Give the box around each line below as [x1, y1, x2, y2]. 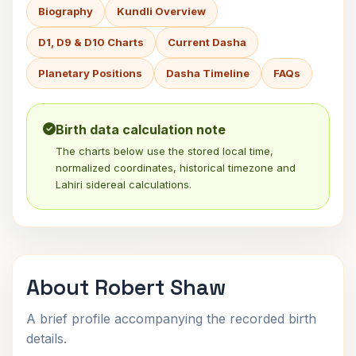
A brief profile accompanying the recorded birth [26, 311, 316, 327]
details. [26, 331, 67, 346]
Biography [38, 5, 93, 17]
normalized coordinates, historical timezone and [56, 161, 296, 174]
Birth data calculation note [56, 122, 226, 137]
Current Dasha [168, 36, 246, 48]
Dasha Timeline [166, 67, 250, 79]
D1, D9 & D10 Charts [38, 36, 144, 48]
